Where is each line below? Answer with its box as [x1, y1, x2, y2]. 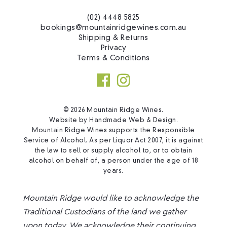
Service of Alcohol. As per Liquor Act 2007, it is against [24, 137, 203, 144]
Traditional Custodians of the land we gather [22, 207, 186, 216]
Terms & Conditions [77, 54, 150, 62]
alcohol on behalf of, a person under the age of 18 [28, 158, 198, 164]
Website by [49, 117, 90, 124]
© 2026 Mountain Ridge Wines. [63, 107, 164, 113]
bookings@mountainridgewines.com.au [40, 24, 186, 31]
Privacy [100, 44, 127, 52]
